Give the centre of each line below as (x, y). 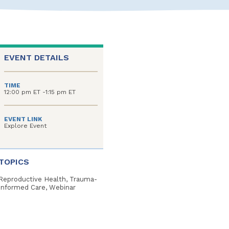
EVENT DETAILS (37, 58)
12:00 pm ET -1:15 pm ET (40, 92)
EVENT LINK (23, 119)
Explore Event (25, 126)
